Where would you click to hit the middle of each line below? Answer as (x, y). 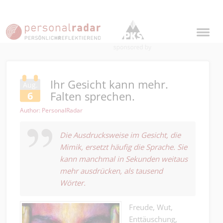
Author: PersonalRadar (51, 110)
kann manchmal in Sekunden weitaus (124, 159)
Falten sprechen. (93, 96)
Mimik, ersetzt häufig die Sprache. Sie (123, 147)
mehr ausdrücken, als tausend (111, 171)
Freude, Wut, (151, 207)
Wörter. (73, 183)
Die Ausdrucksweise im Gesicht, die (120, 135)
